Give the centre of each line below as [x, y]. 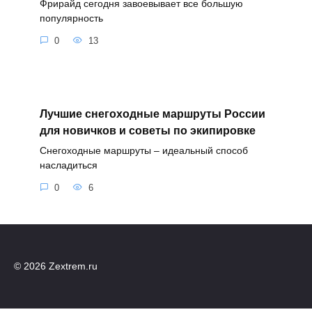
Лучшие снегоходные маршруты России [152, 114]
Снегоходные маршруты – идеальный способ [143, 150]
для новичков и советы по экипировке [147, 130]
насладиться [68, 165]
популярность [71, 18]
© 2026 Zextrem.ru [56, 266]
